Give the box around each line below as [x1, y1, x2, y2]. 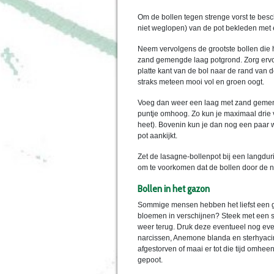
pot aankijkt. [138, 131, 177, 141]
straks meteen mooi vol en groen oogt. [138, 78, 264, 87]
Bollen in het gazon [138, 182, 210, 195]
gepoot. [138, 256, 163, 265]
